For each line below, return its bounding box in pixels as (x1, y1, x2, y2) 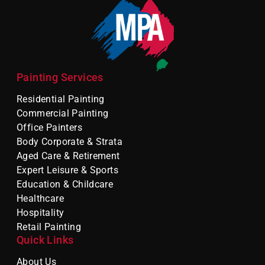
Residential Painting (17, 93, 105, 105)
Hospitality (17, 207, 64, 219)
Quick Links (17, 234, 74, 247)
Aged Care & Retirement (17, 150, 120, 162)
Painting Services (17, 72, 104, 84)
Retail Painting (17, 221, 81, 233)
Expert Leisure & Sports (17, 164, 119, 176)
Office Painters (17, 122, 82, 134)
